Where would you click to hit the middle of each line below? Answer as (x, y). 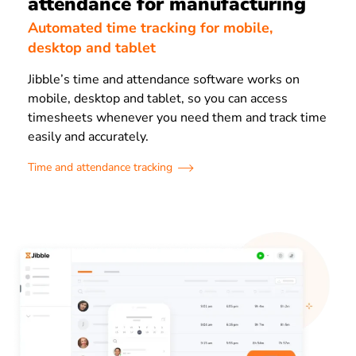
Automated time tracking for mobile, (150, 28)
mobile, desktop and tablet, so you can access (158, 99)
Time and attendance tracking (100, 168)
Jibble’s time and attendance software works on (164, 80)
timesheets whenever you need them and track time (177, 118)
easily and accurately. (88, 137)
